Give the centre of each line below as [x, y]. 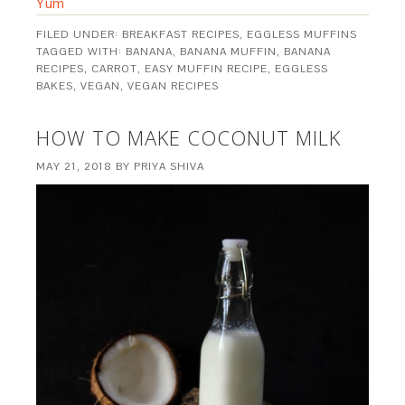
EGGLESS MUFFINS [302, 34]
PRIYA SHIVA [170, 166]
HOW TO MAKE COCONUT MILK [189, 137]
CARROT [115, 68]
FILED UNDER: [80, 34]
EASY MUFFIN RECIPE [207, 68]
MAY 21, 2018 [75, 166]
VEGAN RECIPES [174, 85]
